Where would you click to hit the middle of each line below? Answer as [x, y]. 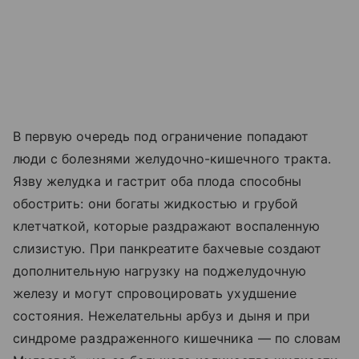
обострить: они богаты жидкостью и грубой [155, 203]
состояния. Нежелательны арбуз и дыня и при [162, 315]
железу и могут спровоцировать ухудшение [155, 293]
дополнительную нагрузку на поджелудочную [159, 270]
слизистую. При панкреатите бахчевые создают [167, 248]
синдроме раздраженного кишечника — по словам [177, 338]
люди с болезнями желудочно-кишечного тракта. [172, 158]
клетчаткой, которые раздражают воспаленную [167, 226]
